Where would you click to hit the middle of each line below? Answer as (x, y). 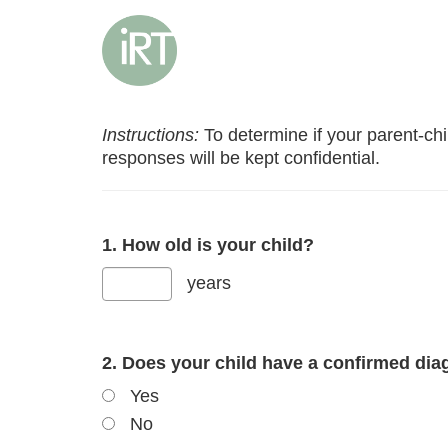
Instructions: (150, 134)
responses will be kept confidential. (241, 157)
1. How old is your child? (208, 244)
